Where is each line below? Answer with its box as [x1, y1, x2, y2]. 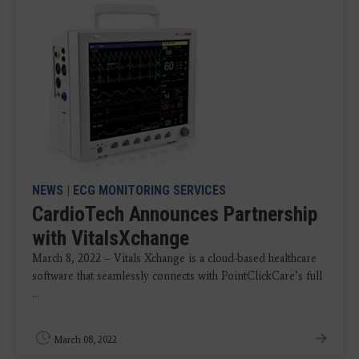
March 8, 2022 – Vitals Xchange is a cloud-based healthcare [32, 251, 317, 265]
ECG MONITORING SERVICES [73, 182, 226, 198]
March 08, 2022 [54, 333, 117, 345]
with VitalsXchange [32, 225, 189, 250]
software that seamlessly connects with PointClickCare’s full [32, 268, 322, 283]
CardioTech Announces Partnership [32, 201, 317, 226]
